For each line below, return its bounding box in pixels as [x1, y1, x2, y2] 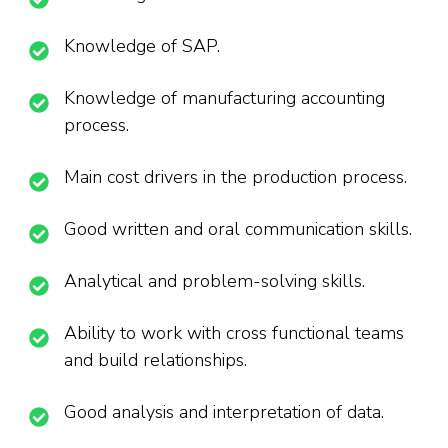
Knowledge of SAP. [64, 34, 220, 59]
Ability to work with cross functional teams [64, 321, 404, 346]
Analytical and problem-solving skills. [64, 269, 365, 294]
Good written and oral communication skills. [64, 217, 412, 242]
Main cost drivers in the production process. [64, 165, 407, 190]
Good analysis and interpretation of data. [64, 400, 384, 425]
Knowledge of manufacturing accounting [64, 86, 385, 111]
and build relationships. [64, 348, 247, 373]
